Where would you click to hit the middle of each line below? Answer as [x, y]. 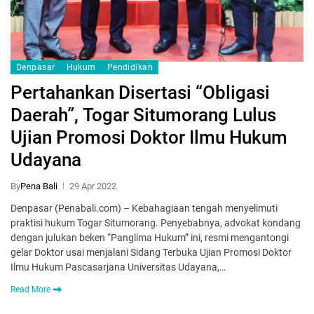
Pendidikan [130, 67]
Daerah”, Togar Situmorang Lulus [143, 115]
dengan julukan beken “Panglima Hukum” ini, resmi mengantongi [150, 237]
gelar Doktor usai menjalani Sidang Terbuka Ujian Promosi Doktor [151, 252]
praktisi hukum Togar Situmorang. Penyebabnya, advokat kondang [156, 223]
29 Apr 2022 [93, 186]
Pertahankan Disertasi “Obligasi [140, 92]
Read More [30, 289]
